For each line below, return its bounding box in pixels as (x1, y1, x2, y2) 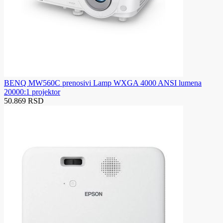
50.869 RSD (4, 97, 44, 106)
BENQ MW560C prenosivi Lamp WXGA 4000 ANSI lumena (4, 79, 202, 88)
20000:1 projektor (4, 88, 60, 97)
